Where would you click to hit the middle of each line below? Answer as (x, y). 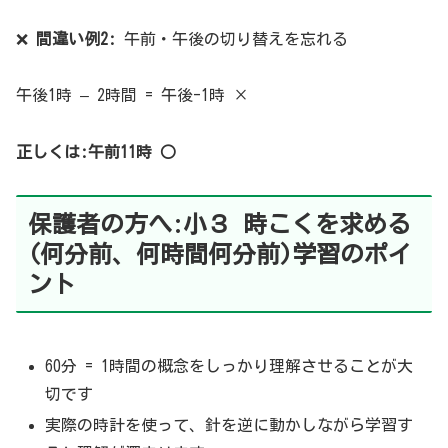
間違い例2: (76, 38)
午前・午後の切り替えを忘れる (232, 38)
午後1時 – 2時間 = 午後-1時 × (132, 95)
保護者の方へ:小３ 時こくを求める (219, 223)
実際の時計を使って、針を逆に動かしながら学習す (229, 424)
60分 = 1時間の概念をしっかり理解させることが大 (229, 365)
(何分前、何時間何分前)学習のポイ (220, 253)
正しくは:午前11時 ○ (96, 152)
